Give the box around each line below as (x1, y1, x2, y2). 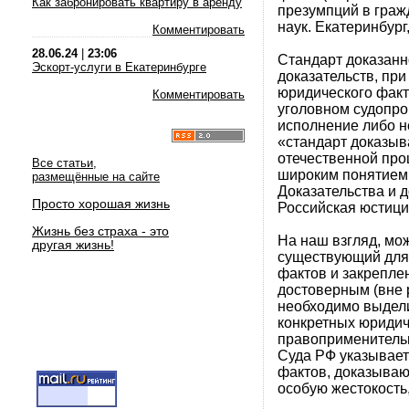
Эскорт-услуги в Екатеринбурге (32, 60, 206, 74)
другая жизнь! (32, 237, 114, 252)
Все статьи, (32, 156, 97, 170)
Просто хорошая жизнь (32, 196, 170, 211)
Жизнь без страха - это (32, 224, 169, 238)
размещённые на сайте (32, 170, 160, 184)
